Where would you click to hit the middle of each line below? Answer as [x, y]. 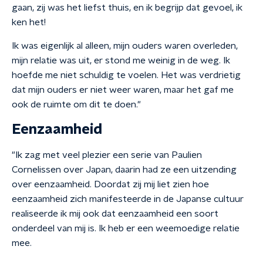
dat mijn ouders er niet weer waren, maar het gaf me [123, 90]
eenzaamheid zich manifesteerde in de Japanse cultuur [128, 199]
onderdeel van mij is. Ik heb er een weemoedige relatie [126, 228]
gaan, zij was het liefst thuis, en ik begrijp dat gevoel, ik [127, 8]
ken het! [29, 22]
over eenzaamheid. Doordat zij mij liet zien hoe [110, 184]
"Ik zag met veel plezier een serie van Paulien [107, 155]
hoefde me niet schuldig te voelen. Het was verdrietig [126, 75]
